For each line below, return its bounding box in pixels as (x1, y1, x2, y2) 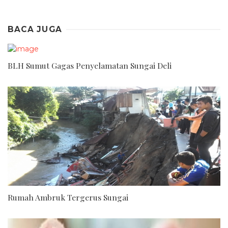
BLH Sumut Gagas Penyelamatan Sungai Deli (8, 60, 172, 71)
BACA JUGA (8, 24, 63, 34)
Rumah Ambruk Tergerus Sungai (8, 192, 128, 203)
